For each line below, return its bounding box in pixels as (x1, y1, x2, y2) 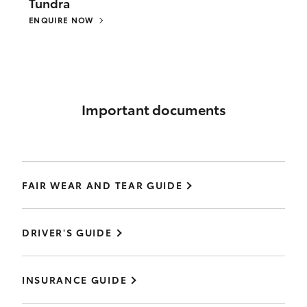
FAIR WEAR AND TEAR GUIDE (22, 178, 183, 193)
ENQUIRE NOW (29, 14, 94, 26)
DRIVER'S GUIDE (22, 225, 112, 240)
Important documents (81, 99, 226, 119)
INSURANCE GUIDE (22, 273, 127, 287)
